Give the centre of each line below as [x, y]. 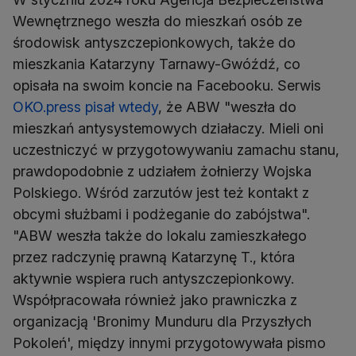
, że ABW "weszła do [227, 107]
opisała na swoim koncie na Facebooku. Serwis [167, 86]
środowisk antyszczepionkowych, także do [154, 43]
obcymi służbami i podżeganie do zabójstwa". [161, 215]
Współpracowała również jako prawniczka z [155, 300]
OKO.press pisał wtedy [85, 107]
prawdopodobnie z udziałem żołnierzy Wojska [162, 172]
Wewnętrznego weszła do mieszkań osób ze [157, 21]
